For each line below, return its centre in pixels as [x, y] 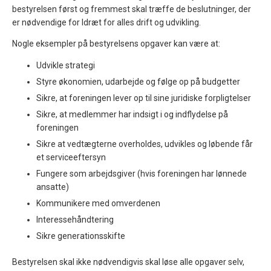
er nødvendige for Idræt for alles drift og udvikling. [106, 23]
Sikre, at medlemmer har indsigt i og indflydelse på [132, 114]
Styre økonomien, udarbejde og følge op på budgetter [138, 81]
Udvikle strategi [66, 65]
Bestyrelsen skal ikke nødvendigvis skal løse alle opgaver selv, [128, 262]
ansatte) [53, 187]
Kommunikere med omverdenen [98, 203]
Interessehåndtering [75, 219]
